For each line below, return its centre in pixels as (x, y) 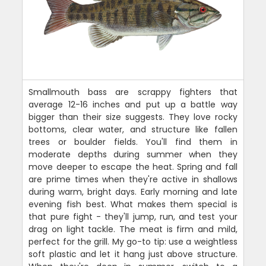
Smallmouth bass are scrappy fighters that (133, 92)
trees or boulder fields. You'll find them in (133, 142)
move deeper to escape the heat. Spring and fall (133, 167)
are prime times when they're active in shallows (133, 179)
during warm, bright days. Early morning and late (133, 191)
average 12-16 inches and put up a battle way (133, 104)
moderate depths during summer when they (133, 154)
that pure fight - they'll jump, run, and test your (133, 216)
